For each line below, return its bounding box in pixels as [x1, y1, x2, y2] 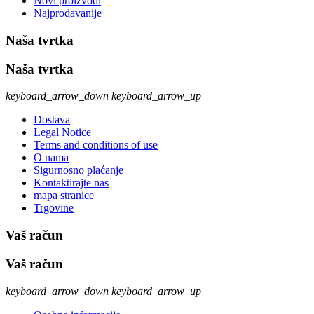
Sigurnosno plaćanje [34, 164, 123, 177]
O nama [34, 151, 69, 164]
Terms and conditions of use [34, 139, 158, 151]
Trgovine [34, 202, 74, 214]
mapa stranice [34, 189, 94, 202]
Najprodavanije [34, 7, 102, 20]
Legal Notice [34, 126, 91, 139]
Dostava [34, 114, 70, 126]
